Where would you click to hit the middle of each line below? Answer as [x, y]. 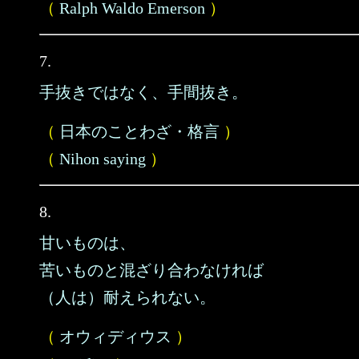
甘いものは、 [87, 243]
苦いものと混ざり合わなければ [151, 270]
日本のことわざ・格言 [139, 131]
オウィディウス [115, 337]
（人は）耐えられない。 [127, 297]
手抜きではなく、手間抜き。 [143, 92]
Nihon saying [103, 159]
